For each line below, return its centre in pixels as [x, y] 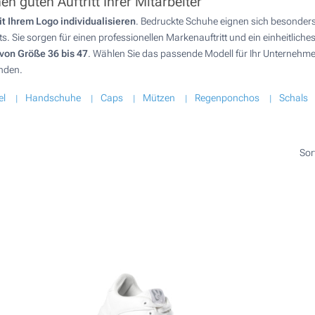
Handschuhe [53, 98]
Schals [294, 98]
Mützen [159, 98]
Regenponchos [227, 98]
